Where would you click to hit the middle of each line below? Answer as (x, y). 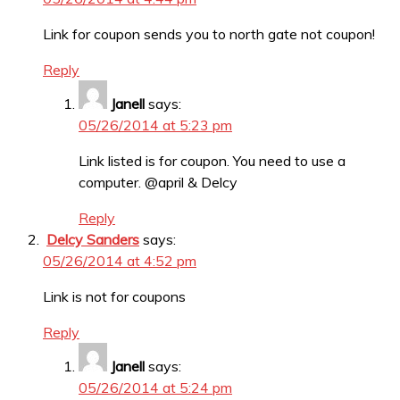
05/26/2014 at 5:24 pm (155, 388)
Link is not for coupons (114, 297)
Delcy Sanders (93, 240)
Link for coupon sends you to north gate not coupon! (209, 34)
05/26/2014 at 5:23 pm (155, 125)
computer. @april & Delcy (158, 183)
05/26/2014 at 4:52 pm (120, 261)
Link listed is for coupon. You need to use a (212, 161)
